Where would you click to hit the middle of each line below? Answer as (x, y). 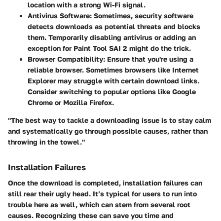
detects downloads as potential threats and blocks (114, 26)
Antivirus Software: (60, 15)
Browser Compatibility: (66, 59)
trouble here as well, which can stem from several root (99, 204)
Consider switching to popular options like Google (112, 91)
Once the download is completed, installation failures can (105, 183)
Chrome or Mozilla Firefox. (71, 102)
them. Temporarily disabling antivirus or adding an (112, 37)
